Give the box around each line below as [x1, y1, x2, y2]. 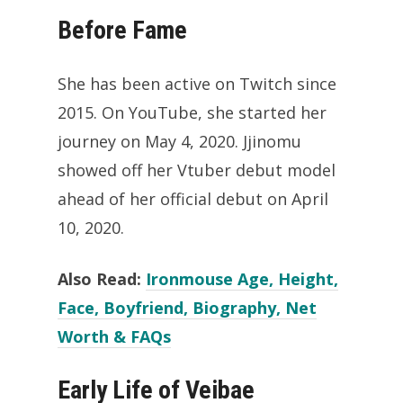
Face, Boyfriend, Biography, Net [58, 296, 317, 318]
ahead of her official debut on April [58, 187, 328, 210]
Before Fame [58, 14, 187, 45]
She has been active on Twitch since [58, 72, 336, 94]
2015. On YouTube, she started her [58, 101, 327, 123]
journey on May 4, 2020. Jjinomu [58, 130, 301, 152]
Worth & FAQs [58, 325, 171, 347]
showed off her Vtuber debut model [58, 158, 336, 181]
